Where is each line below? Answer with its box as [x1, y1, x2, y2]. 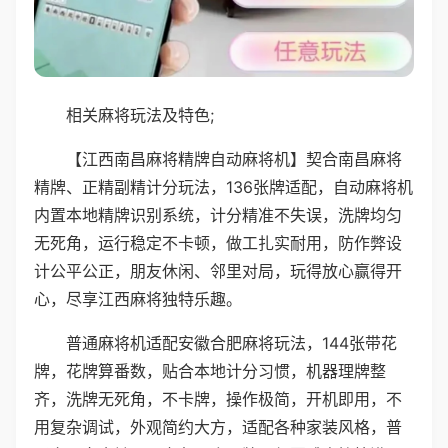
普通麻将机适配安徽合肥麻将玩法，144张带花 [66, 332, 397, 353]
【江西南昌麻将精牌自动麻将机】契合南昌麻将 [66, 148, 402, 169]
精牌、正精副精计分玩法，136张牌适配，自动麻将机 [34, 176, 413, 197]
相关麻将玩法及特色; [66, 104, 214, 125]
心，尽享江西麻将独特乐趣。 [34, 288, 242, 309]
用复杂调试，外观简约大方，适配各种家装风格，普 [34, 416, 402, 437]
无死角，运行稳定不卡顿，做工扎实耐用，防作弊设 [34, 232, 402, 253]
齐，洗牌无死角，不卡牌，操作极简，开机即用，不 [34, 388, 402, 409]
